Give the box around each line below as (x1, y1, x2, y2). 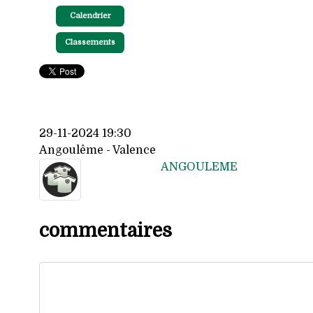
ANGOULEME (161, 160, 238, 173)
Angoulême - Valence (39, 143, 156, 156)
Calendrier (69, 10, 111, 20)
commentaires (39, 219, 172, 242)
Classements (65, 37, 115, 47)
